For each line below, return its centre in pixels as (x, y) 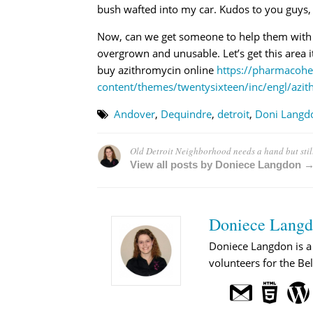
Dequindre (186, 114)
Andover (134, 114)
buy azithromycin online (156, 70)
